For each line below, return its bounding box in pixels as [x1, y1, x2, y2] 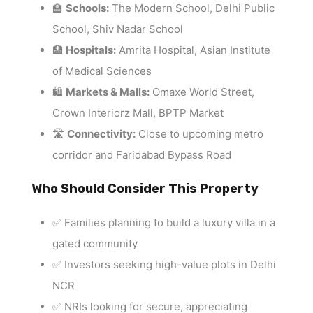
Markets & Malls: [66, 85, 150, 99]
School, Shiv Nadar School [52, 22, 183, 36]
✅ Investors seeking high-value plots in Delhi [52, 258, 276, 272]
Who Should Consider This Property [31, 181, 259, 197]
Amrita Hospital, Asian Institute [116, 43, 270, 57]
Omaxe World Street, [150, 85, 254, 99]
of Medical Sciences [52, 64, 152, 78]
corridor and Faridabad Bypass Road [52, 148, 231, 162]
